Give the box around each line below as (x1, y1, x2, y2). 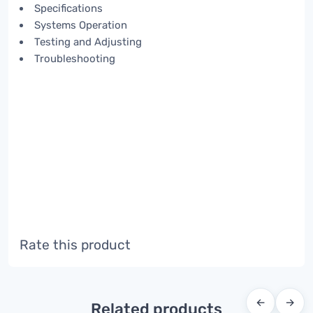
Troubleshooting (34, 52, 115, 65)
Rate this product (20, 236, 131, 253)
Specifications (34, 1, 103, 15)
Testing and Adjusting (34, 35, 142, 48)
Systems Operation (34, 18, 127, 31)
